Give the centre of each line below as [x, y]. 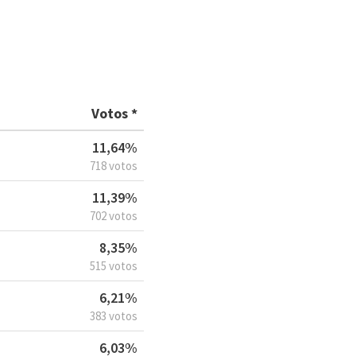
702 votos [114, 216]
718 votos [114, 166]
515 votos [114, 266]
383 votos [114, 316]
